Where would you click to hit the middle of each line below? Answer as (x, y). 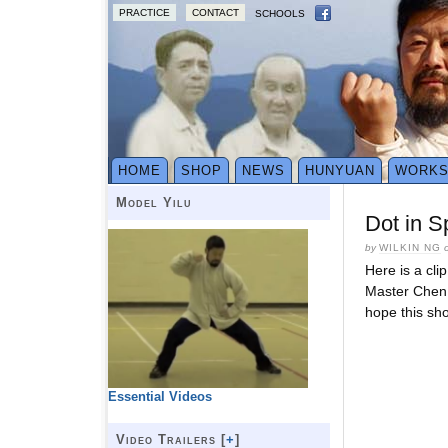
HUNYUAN (340, 171)
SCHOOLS (280, 13)
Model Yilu (154, 203)
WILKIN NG (410, 248)
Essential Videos (160, 396)
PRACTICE (144, 12)
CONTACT (215, 12)
